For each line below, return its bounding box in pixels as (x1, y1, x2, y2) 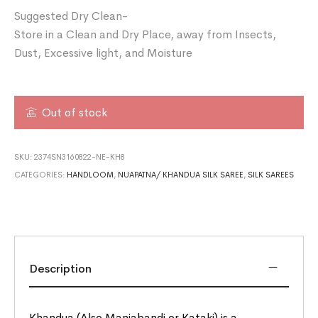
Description (29, 261, 92, 276)
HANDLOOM (67, 169, 114, 180)
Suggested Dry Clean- (14, 8, 128, 23)
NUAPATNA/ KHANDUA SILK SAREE (118, 169, 244, 180)
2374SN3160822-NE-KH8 (34, 151, 126, 162)
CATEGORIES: (14, 169, 67, 180)
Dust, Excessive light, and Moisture (14, 45, 193, 60)
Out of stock (42, 104, 108, 120)
